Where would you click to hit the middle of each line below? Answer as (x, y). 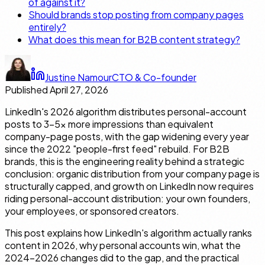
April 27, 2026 (79, 89)
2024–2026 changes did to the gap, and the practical (122, 257)
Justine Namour (78, 77)
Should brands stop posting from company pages (136, 14)
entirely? (47, 27)
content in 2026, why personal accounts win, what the (123, 245)
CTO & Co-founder (154, 77)
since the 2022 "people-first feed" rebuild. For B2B (117, 148)
